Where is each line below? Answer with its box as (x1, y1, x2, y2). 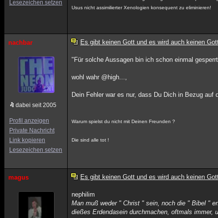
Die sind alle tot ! (72, 137, 109, 143)
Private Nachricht (9, 127, 54, 134)
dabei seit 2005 (16, 102, 56, 109)
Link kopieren (9, 137, 45, 144)
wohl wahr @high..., (72, 73, 127, 81)
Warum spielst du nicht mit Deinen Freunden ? (72, 119, 176, 124)
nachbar (8, 39, 33, 46)
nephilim (72, 191, 95, 198)
